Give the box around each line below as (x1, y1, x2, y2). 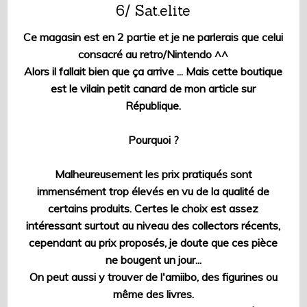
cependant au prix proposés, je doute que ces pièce (29, 236, 278, 250)
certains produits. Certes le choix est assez (48, 201, 259, 216)
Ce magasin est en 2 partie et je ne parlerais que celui (23, 30, 284, 45)
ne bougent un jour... (105, 253, 201, 267)
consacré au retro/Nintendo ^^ (78, 47, 229, 62)
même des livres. (112, 287, 194, 302)
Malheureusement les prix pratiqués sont (54, 167, 252, 182)
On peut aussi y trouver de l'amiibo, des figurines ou (29, 270, 278, 284)
